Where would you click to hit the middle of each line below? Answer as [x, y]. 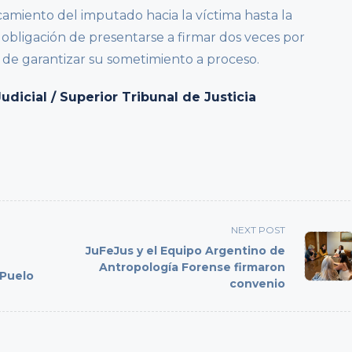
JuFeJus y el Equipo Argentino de [186, 251]
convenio [258, 284]
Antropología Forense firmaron [192, 268]
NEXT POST [258, 230]
